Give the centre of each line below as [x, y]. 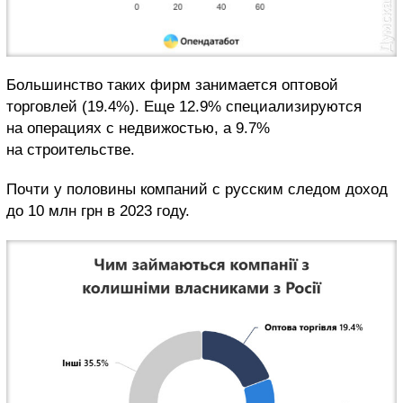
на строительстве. [71, 149]
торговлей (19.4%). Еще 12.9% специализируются [184, 106]
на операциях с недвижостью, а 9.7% [138, 128]
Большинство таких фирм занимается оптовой [172, 85]
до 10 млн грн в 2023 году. [98, 210]
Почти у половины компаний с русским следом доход [197, 189]
